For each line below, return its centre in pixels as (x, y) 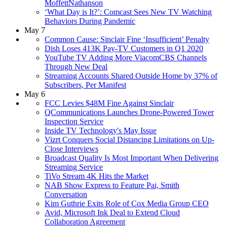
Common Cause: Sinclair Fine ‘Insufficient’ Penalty (127, 39)
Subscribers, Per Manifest (85, 85)
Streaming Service (74, 167)
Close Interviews (71, 148)
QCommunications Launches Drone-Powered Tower (129, 112)
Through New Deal (76, 66)
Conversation (66, 194)
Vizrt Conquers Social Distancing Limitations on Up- (129, 139)
